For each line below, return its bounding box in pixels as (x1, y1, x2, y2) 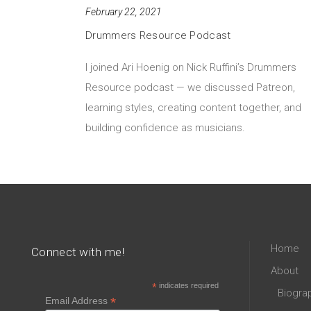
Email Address (45, 294, 110, 306)
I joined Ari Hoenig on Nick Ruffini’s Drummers (85, 60, 296, 74)
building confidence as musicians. (85, 121, 245, 134)
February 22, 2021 (85, 6, 162, 17)
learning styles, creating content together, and (85, 101, 301, 114)
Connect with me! (31, 244, 124, 259)
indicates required (156, 280, 219, 289)
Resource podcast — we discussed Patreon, (85, 81, 295, 94)
